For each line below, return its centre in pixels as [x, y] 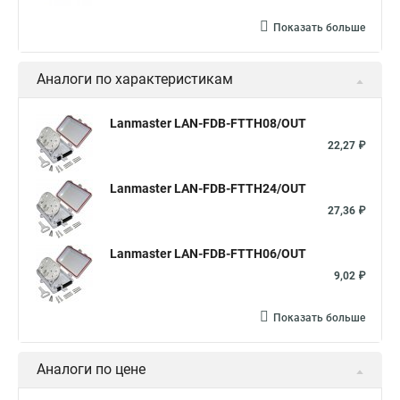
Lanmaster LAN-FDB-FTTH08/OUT [208, 123]
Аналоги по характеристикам [135, 79]
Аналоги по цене [91, 369]
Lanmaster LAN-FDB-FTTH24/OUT [208, 188]
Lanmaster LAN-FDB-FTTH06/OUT [208, 254]
